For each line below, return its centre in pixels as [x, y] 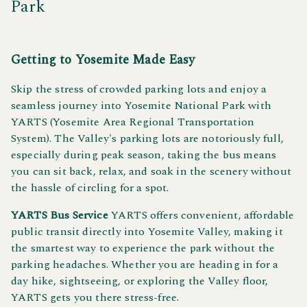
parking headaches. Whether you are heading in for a [145, 264]
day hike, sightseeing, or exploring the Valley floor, [140, 281]
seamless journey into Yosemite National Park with [141, 105]
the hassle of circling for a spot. [90, 187]
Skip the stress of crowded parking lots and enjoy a [139, 89]
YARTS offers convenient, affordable [201, 215]
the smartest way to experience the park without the [143, 248]
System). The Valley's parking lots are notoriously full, [147, 138]
